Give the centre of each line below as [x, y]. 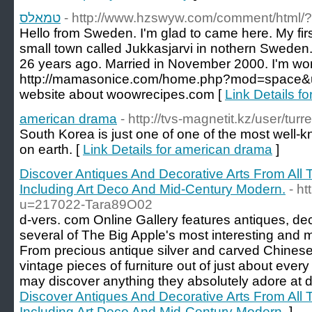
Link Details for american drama [178, 149]
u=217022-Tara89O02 [86, 204]
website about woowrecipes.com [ [122, 94]
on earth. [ [51, 149]
